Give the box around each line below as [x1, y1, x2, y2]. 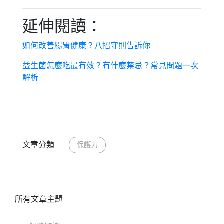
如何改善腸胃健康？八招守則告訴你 [22, 41, 150, 50]
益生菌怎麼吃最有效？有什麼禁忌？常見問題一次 [22, 61, 198, 70]
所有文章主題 [15, 193, 63, 205]
